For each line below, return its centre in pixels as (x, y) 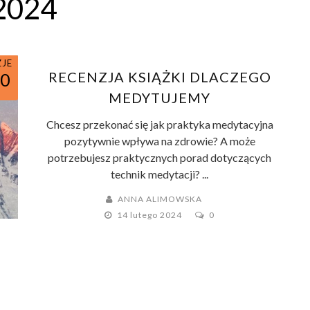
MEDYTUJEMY (160, 98)
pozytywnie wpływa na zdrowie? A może (159, 141)
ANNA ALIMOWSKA (160, 199)
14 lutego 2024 (151, 215)
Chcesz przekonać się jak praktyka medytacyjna (159, 124)
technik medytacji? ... (160, 174)
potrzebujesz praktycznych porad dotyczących (160, 157)
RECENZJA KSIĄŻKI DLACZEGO (159, 77)
